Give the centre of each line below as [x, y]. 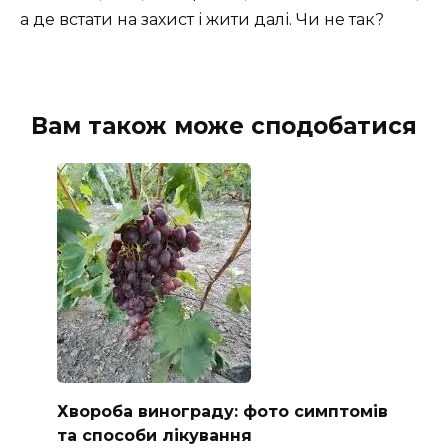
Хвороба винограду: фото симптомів [222, 411]
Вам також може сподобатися [224, 126]
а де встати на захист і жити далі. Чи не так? [202, 20]
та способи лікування [154, 435]
